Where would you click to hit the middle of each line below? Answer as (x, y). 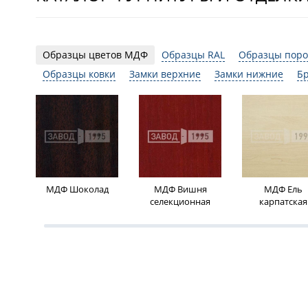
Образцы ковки (79, 74)
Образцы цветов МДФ (95, 55)
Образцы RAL (193, 55)
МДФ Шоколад (77, 189)
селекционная (180, 201)
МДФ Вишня (180, 189)
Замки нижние (249, 74)
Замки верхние (165, 74)
